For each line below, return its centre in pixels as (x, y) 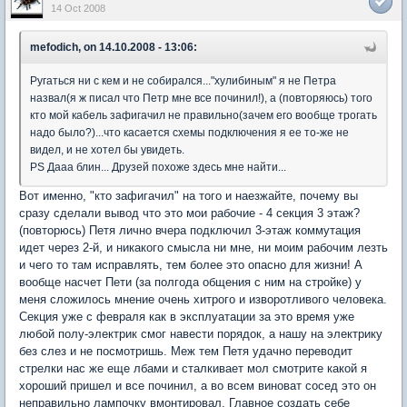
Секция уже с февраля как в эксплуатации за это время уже (187, 316)
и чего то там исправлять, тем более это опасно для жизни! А (191, 264)
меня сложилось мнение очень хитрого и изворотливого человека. (203, 299)
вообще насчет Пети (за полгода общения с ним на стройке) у (190, 282)
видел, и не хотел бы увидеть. (107, 149)
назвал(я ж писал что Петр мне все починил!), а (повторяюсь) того (201, 98)
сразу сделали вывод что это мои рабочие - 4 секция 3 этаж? (189, 213)
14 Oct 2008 (78, 8)
